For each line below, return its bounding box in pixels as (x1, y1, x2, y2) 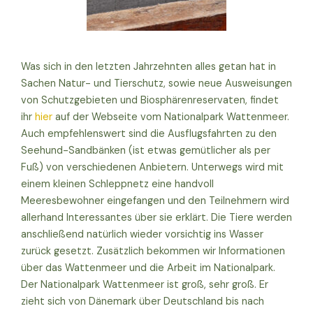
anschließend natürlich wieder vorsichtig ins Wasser (21, 227, 263, 241)
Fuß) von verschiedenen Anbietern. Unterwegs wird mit (21, 160, 284, 174)
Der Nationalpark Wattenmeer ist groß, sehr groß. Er (21, 277, 268, 291)
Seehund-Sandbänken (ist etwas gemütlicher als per (21, 143, 270, 157)
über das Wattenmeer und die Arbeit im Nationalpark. (21, 261, 275, 275)
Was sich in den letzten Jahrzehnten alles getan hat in (21, 59, 276, 73)
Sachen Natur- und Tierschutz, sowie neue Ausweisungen (21, 76, 292, 90)
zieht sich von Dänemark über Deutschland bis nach (21, 294, 264, 308)
